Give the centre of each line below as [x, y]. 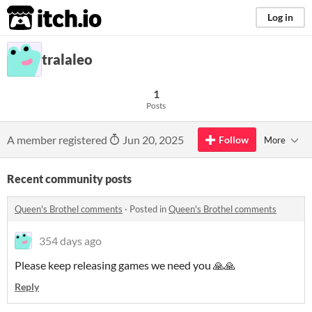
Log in [280, 17]
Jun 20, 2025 [152, 140]
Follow [234, 140]
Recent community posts [69, 179]
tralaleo [67, 59]
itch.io [37, 18]
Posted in [149, 209]
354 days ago [70, 241]
